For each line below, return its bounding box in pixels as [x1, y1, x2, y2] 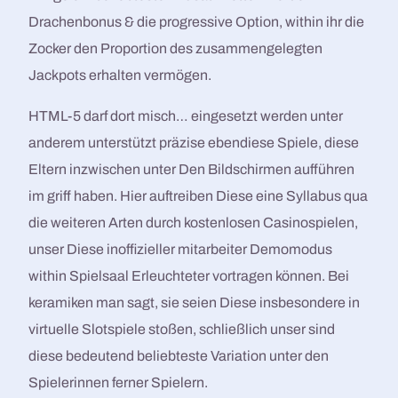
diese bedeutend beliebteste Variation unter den [28, 348, 330, 364]
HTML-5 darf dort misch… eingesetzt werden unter [28, 108, 344, 124]
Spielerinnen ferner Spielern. [28, 375, 209, 391]
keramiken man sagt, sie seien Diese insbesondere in [28, 295, 361, 311]
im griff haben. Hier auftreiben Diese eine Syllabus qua [28, 188, 369, 204]
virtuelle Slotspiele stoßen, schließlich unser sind [28, 322, 336, 338]
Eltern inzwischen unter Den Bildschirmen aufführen [28, 162, 355, 178]
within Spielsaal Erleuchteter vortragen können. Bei [28, 268, 350, 284]
